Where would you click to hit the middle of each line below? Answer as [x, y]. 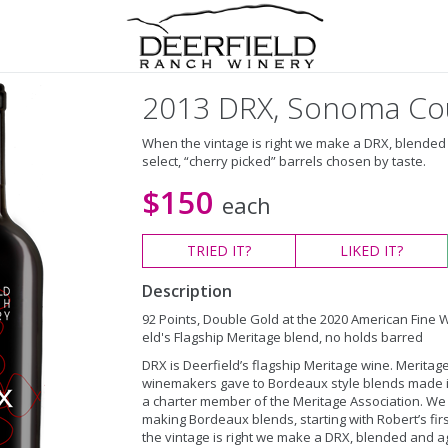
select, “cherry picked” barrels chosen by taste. [283, 161]
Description [186, 291]
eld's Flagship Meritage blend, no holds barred [282, 337]
